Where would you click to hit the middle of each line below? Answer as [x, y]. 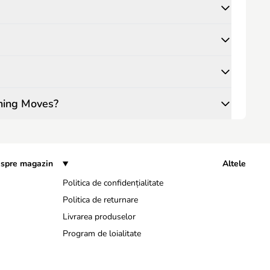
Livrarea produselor [99, 217]
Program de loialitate [102, 234]
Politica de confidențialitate [113, 183]
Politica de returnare [100, 200]
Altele [234, 164]
